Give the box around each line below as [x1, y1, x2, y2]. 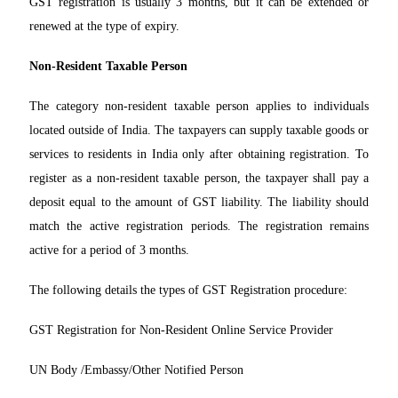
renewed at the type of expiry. [29, 20, 179, 34]
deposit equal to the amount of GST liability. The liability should [29, 195, 369, 210]
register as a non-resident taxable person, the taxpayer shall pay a [29, 171, 369, 186]
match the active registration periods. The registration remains [29, 219, 369, 234]
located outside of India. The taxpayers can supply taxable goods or [29, 123, 369, 138]
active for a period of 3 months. [29, 243, 189, 258]
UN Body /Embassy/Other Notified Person [29, 363, 243, 378]
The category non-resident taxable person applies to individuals [29, 99, 369, 114]
